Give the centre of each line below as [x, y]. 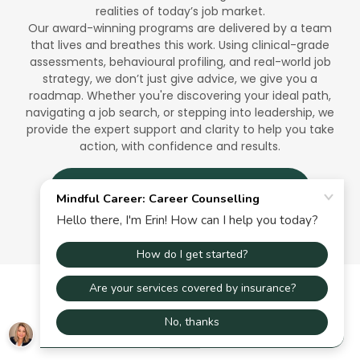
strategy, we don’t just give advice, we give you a [180, 79]
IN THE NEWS [180, 312]
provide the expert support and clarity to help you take [180, 130]
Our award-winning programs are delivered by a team [180, 29]
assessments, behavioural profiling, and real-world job [180, 62]
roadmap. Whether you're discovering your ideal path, [180, 96]
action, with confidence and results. [180, 147]
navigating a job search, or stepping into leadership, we [180, 113]
